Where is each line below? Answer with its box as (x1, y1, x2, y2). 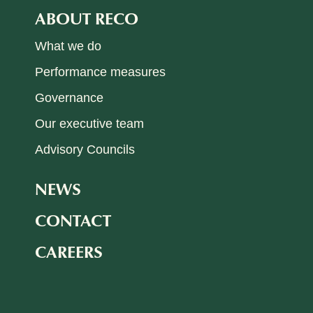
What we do (35, 39, 102, 53)
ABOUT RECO (35, 6, 139, 29)
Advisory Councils (35, 143, 136, 156)
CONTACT (35, 208, 112, 231)
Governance (35, 91, 104, 105)
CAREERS (35, 239, 103, 263)
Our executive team (35, 117, 145, 131)
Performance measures (35, 65, 166, 79)
